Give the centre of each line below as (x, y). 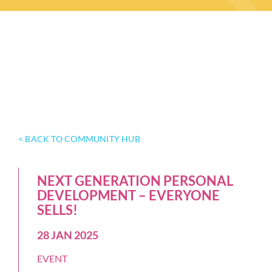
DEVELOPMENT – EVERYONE (128, 195)
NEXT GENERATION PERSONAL (135, 181)
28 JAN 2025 (68, 235)
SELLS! (57, 210)
